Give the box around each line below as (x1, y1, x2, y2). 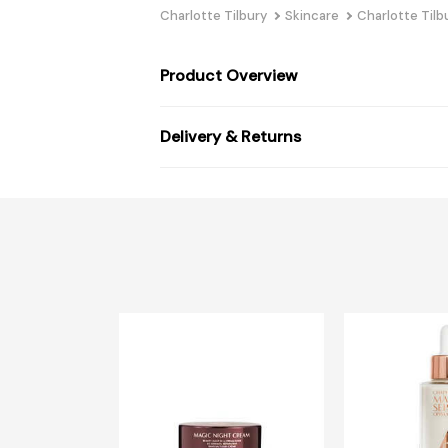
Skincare (285, 6, 339, 24)
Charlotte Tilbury (160, 6, 267, 24)
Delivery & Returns (160, 125, 301, 147)
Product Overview (160, 64, 297, 86)
